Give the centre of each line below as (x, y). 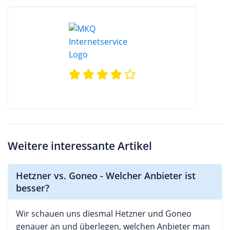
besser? (33, 188)
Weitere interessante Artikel (80, 146)
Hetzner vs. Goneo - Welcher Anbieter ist (106, 175)
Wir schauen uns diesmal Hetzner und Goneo (104, 213)
